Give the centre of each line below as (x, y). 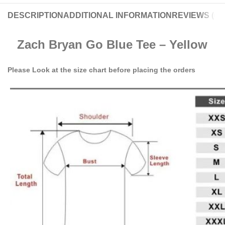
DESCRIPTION (35, 16)
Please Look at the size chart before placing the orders (101, 70)
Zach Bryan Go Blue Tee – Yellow (113, 45)
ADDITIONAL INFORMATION (118, 16)
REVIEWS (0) (196, 16)
